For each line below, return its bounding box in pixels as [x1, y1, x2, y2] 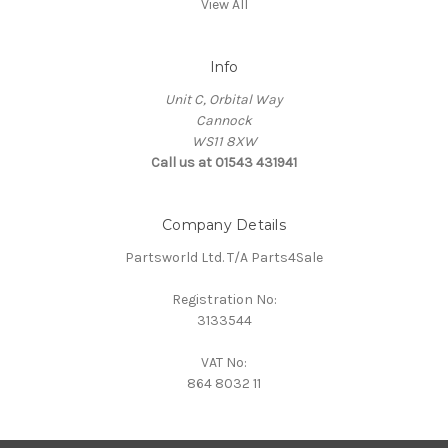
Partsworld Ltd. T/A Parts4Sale [125, 249, 323, 267]
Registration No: [171, 291, 277, 309]
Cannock [196, 112, 252, 130]
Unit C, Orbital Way [165, 91, 283, 109]
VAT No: [201, 354, 247, 372]
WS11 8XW [191, 133, 257, 151]
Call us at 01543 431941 [151, 154, 297, 172]
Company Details [162, 216, 286, 235]
